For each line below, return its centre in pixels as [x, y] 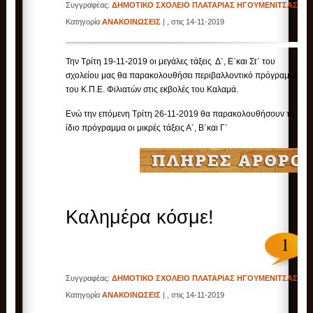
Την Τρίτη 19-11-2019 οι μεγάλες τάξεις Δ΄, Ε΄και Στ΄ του [171, 62]
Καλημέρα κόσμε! [140, 218]
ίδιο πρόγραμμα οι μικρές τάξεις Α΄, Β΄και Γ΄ [147, 128]
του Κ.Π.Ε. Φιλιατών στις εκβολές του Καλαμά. [152, 90]
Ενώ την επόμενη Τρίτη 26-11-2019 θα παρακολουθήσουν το [182, 114]
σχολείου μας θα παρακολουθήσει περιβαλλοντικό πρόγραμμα [183, 76]
